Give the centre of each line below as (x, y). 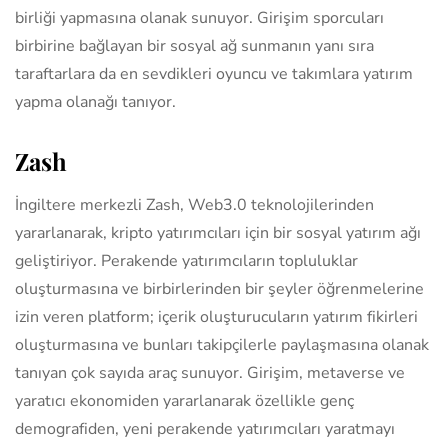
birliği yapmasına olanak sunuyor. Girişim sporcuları (199, 17)
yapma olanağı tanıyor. (95, 101)
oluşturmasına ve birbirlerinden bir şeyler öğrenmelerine (219, 288)
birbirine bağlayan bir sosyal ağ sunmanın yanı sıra (194, 45)
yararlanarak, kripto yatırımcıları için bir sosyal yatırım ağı (218, 232)
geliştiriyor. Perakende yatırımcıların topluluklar (186, 260)
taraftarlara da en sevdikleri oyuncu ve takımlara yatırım (214, 73)
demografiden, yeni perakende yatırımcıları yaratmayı (205, 428)
